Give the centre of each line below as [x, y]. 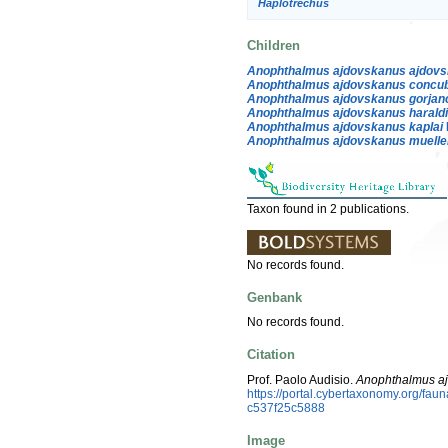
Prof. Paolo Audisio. [301, 379]
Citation [271, 355]
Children [273, 46]
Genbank [274, 297]
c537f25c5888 [286, 407]
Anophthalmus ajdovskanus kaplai [345, 126]
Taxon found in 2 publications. [328, 208]
